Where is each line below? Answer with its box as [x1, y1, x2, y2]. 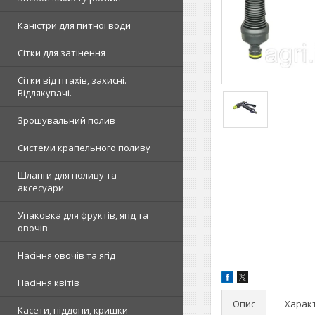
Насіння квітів [18, 276, 79, 289]
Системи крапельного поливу [18, 141, 150, 154]
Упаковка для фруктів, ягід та [18, 209, 148, 221]
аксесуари [18, 181, 64, 194]
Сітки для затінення [18, 46, 105, 59]
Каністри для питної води [18, 19, 131, 32]
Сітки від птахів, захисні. [18, 74, 127, 86]
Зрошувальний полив [18, 114, 115, 127]
